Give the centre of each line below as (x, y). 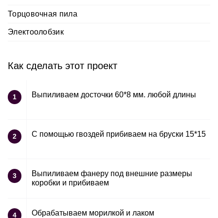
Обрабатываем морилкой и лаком (93, 213)
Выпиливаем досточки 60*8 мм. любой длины (114, 94)
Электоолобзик (36, 32)
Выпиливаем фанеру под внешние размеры (112, 173)
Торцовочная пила (43, 14)
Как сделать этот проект (63, 65)
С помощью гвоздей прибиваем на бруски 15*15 (119, 134)
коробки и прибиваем (70, 182)
